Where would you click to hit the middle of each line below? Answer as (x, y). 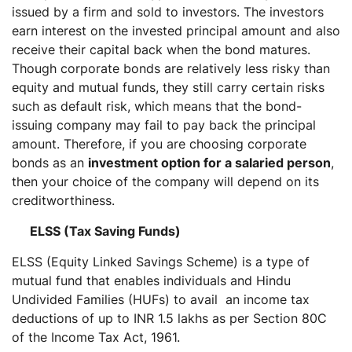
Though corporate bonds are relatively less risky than (171, 68)
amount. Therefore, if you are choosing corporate (159, 143)
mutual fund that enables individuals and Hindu (151, 280)
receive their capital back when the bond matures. (161, 49)
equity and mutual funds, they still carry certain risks (168, 87)
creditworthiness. (65, 200)
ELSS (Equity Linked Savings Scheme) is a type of (161, 261)
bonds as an (50, 162)
